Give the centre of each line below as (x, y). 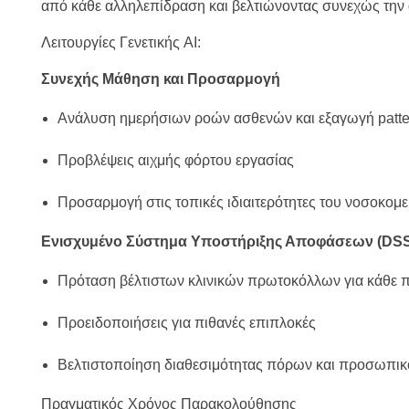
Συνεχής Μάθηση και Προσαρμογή (161, 79)
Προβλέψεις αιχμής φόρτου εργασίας (175, 161)
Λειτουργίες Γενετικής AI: (121, 43)
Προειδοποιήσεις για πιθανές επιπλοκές (186, 323)
